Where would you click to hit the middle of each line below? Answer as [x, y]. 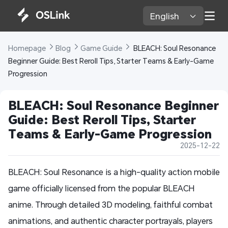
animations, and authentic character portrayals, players [110, 221]
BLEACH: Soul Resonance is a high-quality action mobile [114, 172]
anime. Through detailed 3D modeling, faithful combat [110, 205]
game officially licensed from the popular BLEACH [101, 188]
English [166, 16]
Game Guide [102, 48]
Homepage [28, 48]
